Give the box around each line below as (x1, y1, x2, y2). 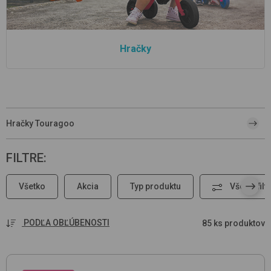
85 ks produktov (202, 218, 265, 228)
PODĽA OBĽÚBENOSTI (24, 217, 109, 227)
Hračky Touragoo (6, 119, 74, 129)
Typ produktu (130, 181, 181, 192)
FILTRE (6, 151, 44, 166)
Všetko (19, 181, 45, 192)
